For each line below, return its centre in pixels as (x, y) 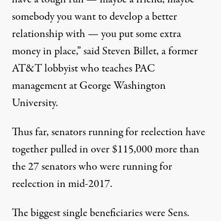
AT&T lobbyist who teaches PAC (83, 69)
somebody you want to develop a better (94, 17)
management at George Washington (89, 86)
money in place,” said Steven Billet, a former (105, 52)
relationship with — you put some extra (96, 34)
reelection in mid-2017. (62, 184)
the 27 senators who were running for (92, 167)
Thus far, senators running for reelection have (109, 132)
